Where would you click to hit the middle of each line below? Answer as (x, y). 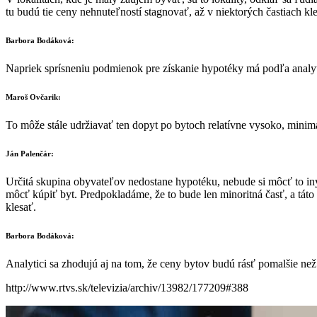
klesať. (21, 207)
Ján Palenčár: (30, 153)
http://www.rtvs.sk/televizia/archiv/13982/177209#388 (127, 287)
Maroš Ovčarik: (33, 97)
